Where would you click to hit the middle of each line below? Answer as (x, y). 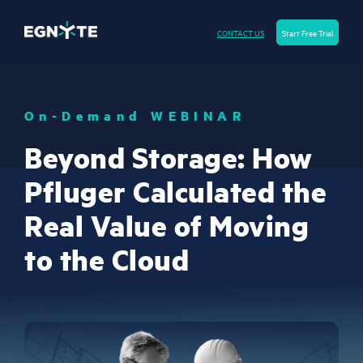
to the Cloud (107, 260)
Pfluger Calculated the (175, 192)
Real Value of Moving (167, 226)
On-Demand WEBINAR (135, 116)
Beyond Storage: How (169, 158)
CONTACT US (241, 33)
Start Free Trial (307, 33)
